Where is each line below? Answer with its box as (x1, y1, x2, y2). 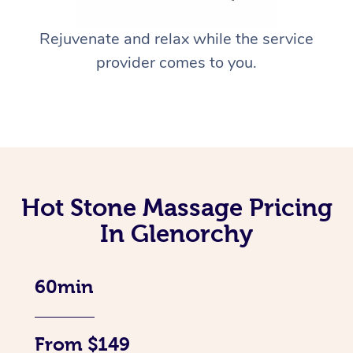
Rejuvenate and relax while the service (39, 28, 314, 50)
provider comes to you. (96, 52, 257, 74)
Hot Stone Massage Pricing (20, 194, 333, 221)
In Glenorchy (100, 220, 253, 247)
